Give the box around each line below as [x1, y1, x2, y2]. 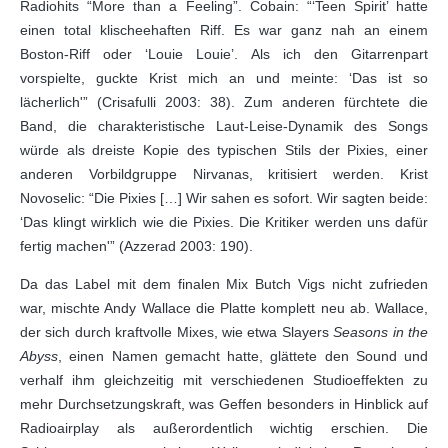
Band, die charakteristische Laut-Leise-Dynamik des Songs [20, 118, 428, 134]
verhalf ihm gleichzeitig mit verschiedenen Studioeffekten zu [20, 372, 428, 388]
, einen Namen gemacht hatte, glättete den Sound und [58, 348, 428, 364]
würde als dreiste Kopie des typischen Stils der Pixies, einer [20, 142, 428, 158]
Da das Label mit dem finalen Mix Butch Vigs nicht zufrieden [20, 276, 428, 292]
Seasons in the [328, 324, 429, 340]
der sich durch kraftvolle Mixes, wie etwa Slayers [20, 324, 329, 340]
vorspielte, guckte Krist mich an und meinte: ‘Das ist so [20, 70, 428, 86]
